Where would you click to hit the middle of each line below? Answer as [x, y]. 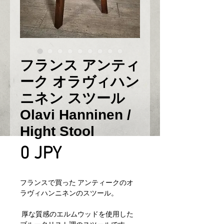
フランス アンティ [80, 65]
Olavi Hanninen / [75, 115]
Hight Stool [57, 131]
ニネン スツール [72, 98]
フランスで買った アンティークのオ [77, 182]
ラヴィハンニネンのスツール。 [69, 193]
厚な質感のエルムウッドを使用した [77, 214]
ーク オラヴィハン [80, 82]
